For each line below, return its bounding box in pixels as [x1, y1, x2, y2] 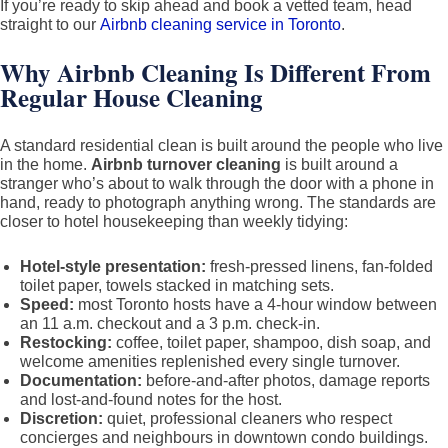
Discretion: [20, 410, 103, 427]
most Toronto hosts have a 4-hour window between [74, 296, 437, 313]
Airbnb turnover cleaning [91, 156, 281, 173]
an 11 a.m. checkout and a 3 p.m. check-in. [20, 315, 320, 332]
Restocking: [20, 334, 112, 351]
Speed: [20, 296, 74, 313]
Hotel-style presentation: [20, 258, 206, 275]
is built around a [281, 156, 398, 173]
